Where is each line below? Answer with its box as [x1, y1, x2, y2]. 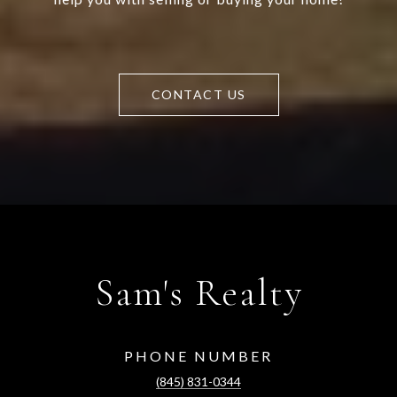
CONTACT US [151, 87, 246, 102]
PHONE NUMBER [124, 347, 273, 364]
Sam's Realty [94, 269, 303, 315]
